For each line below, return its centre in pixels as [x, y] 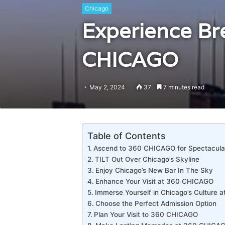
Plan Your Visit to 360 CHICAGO [146, 214]
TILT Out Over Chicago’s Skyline [147, 159]
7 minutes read [183, 87]
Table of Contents [126, 136]
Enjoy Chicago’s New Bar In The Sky [154, 170]
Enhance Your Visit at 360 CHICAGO [154, 181]
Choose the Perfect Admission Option [156, 203]
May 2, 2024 [107, 87]
